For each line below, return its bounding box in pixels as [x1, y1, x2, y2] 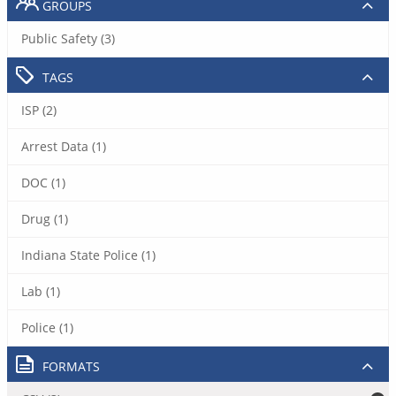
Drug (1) [21, 210, 68, 227]
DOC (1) [21, 174, 65, 191]
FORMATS [42, 358, 100, 375]
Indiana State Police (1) [21, 247, 156, 263]
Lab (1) [21, 283, 60, 300]
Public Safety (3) [21, 30, 115, 47]
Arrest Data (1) [21, 138, 106, 155]
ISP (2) [21, 102, 57, 118]
